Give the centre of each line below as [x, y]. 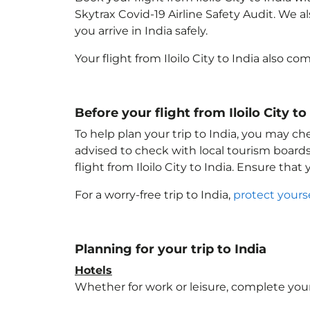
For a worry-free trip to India [152, 195]
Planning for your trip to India [171, 249]
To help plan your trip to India [156, 134]
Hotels [93, 270]
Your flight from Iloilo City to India [167, 58]
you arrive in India [124, 31]
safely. [190, 31]
